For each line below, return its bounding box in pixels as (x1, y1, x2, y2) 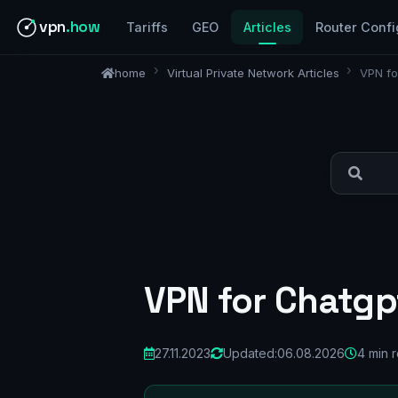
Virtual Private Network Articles (166, 65, 339, 80)
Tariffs (126, 20, 169, 36)
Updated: (223, 345, 277, 361)
